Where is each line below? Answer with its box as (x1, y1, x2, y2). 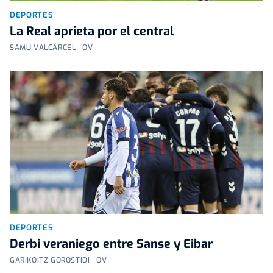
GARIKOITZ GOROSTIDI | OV (10, 255, 107, 265)
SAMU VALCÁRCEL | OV (10, 42, 93, 52)
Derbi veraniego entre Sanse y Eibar (10, 235, 213, 252)
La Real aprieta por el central (10, 23, 174, 40)
